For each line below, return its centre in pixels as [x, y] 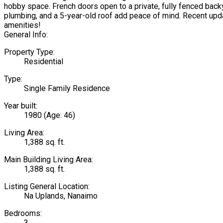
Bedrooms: [23, 213]
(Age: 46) [59, 115]
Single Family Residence [67, 88]
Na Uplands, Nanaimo [61, 196]
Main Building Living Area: [49, 159]
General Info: [26, 34]
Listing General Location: [47, 186]
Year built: [21, 106]
